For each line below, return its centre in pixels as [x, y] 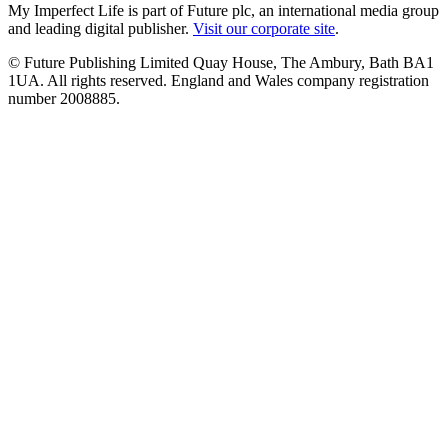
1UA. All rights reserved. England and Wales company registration [218, 80]
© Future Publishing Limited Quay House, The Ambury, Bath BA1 [221, 62]
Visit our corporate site [264, 28]
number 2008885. [64, 98]
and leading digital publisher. [100, 28]
